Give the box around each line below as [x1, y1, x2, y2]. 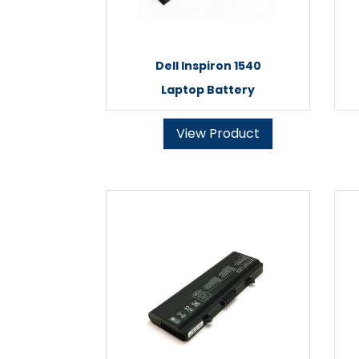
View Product [176, 124, 260, 143]
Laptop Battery [161, 82, 255, 98]
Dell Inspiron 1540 [155, 58, 261, 74]
